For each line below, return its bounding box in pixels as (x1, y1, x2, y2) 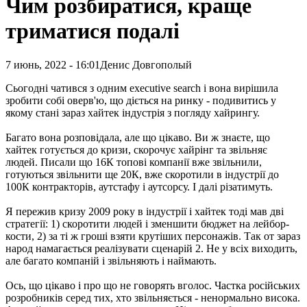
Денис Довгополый (100, 58, 192, 71)
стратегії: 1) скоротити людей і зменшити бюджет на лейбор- (5, 217, 289, 230)
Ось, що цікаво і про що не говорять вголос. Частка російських (5, 279, 300, 291)
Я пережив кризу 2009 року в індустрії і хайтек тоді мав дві (5, 205, 284, 217)
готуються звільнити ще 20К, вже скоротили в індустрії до (5, 168, 279, 180)
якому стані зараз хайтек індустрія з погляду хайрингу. (5, 106, 260, 119)
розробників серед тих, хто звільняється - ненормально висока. (5, 291, 300, 304)
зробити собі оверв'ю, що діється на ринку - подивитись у (5, 94, 276, 106)
